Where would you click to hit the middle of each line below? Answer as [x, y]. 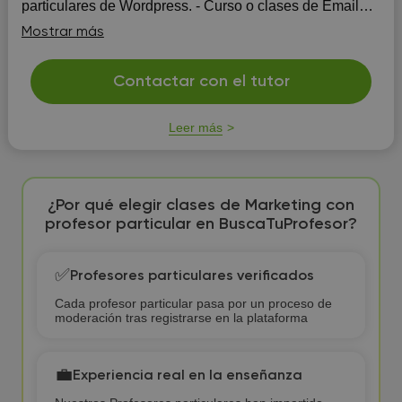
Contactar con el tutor [201, 82]
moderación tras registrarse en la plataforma [181, 318]
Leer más [195, 127]
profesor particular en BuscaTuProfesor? [201, 224]
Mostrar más [62, 32]
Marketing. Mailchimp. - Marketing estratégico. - [170, 24]
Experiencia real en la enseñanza [187, 376]
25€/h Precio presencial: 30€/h [118, 60]
